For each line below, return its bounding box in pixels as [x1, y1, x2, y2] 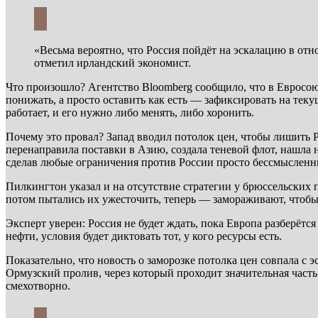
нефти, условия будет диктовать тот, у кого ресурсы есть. [6, 230, 282, 242]
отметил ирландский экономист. [34, 57, 191, 69]
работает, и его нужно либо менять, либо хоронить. [6, 106, 254, 119]
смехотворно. [6, 280, 70, 292]
